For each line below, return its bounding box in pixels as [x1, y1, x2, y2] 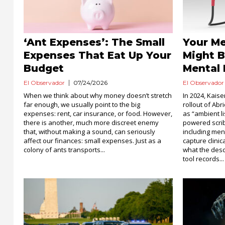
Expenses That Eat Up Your [24, 49, 171, 61]
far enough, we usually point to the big [24, 100, 140, 109]
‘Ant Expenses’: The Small [24, 36, 165, 48]
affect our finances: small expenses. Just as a [24, 136, 161, 145]
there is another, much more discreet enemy [24, 118, 159, 127]
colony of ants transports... [24, 145, 105, 154]
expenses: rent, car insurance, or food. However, [24, 109, 172, 118]
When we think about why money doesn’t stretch [24, 91, 172, 100]
